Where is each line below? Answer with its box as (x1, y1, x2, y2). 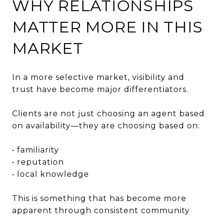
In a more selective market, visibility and (12, 72, 185, 82)
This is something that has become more (12, 193, 186, 203)
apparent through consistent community (12, 205, 190, 215)
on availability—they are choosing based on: (12, 121, 200, 130)
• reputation (12, 157, 64, 167)
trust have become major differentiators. (12, 84, 188, 94)
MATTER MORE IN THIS (12, 17, 203, 36)
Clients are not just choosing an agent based (12, 108, 205, 118)
